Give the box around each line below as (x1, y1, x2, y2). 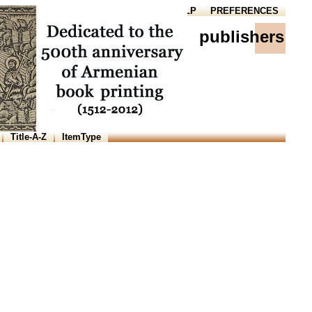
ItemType (62, 132, 101, 142)
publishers (199, 27, 284, 46)
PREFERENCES (210, 6, 279, 16)
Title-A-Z (10, 132, 47, 142)
